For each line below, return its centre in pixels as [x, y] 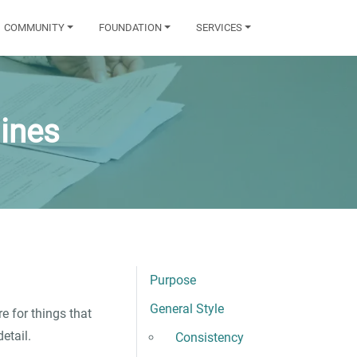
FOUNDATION [130, 27]
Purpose [173, 280]
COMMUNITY [34, 27]
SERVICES [219, 27]
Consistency [210, 337]
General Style [187, 309]
